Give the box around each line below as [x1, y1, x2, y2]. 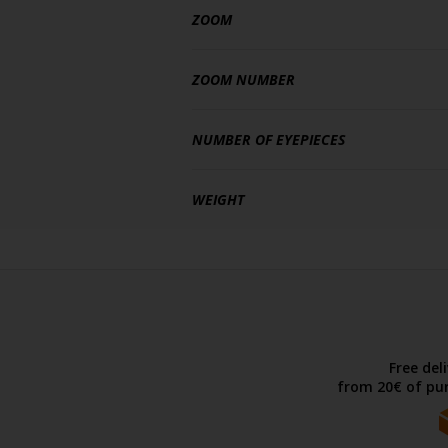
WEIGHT [192, 190, 244, 209]
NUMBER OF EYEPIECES [192, 130, 345, 149]
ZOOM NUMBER [192, 70, 295, 89]
